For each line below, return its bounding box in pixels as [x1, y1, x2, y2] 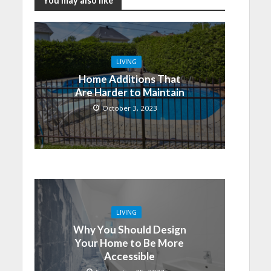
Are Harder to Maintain [74, 85, 184, 99]
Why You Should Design [73, 223, 186, 236]
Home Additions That [78, 72, 181, 85]
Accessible [104, 249, 155, 263]
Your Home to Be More [75, 236, 184, 249]
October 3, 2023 [102, 103, 157, 113]
